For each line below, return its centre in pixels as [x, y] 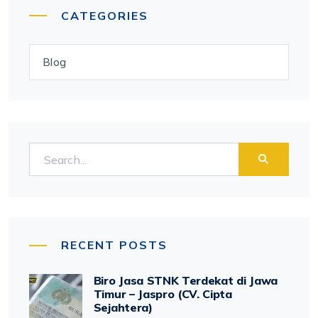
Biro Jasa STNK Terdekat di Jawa [185, 280]
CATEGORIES [104, 15]
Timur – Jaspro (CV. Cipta [163, 294]
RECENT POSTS [114, 245]
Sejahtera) [123, 307]
